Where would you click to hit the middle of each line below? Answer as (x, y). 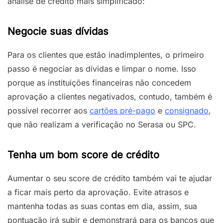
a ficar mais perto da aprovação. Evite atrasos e (98, 192)
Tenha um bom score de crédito (83, 155)
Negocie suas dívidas (58, 31)
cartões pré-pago (122, 110)
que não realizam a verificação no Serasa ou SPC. (102, 124)
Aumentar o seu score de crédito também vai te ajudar (110, 178)
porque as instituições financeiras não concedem (99, 82)
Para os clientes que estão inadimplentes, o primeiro (106, 55)
